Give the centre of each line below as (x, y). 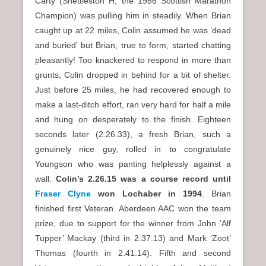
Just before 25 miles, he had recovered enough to (133, 90)
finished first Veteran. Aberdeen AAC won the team (133, 209)
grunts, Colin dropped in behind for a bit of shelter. (133, 75)
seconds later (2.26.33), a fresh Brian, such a (133, 134)
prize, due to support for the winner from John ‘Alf (133, 224)
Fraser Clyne (63, 194)
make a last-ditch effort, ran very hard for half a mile (133, 105)
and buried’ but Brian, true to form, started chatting (133, 45)
